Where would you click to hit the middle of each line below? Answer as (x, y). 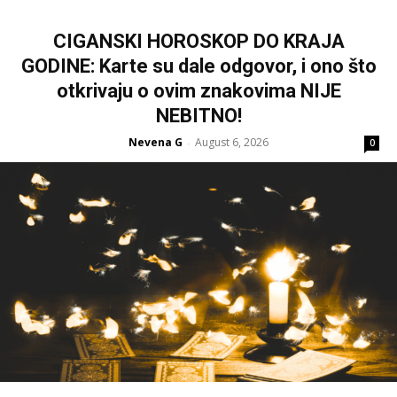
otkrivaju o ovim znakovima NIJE (198, 91)
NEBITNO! (198, 116)
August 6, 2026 (232, 143)
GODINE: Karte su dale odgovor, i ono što (198, 66)
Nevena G (156, 143)
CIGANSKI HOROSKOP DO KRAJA (198, 42)
